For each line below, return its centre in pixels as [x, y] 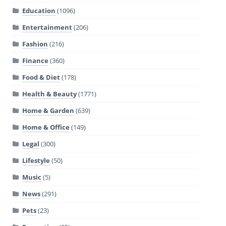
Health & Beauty [49, 94]
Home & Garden [48, 110]
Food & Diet [41, 77]
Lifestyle [36, 160]
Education [39, 10]
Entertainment [47, 27]
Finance [35, 60]
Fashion [35, 44]
